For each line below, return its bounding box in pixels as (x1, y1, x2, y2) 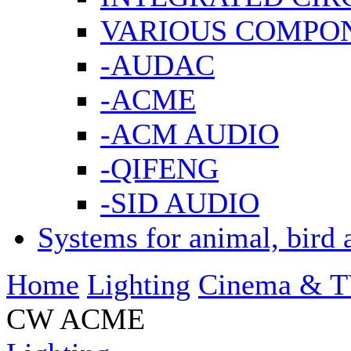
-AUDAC (100, 49, 215, 81)
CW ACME (6, 302, 145, 335)
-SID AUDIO (100, 186, 259, 219)
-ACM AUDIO (100, 118, 279, 150)
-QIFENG (100, 152, 219, 185)
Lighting (87, 268, 190, 301)
